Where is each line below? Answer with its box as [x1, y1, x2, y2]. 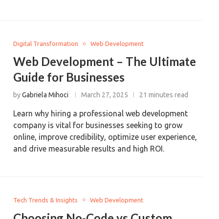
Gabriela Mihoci [22, 91, 69, 99]
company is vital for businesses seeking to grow [13, 121, 183, 130]
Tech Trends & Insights [13, 196, 78, 203]
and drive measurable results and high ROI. [13, 144, 165, 153]
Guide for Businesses [13, 70, 125, 84]
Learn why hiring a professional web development [13, 109, 188, 118]
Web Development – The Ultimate [13, 54, 197, 68]
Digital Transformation [13, 40, 79, 47]
